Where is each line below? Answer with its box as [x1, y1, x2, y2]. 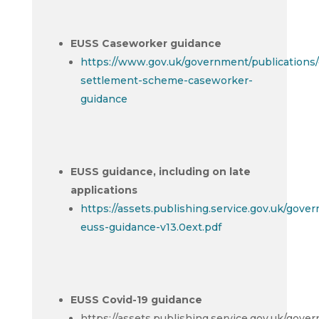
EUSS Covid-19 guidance [70, 293, 202, 306]
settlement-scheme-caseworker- [80, 74, 253, 87]
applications [70, 184, 137, 197]
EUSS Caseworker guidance [70, 37, 221, 50]
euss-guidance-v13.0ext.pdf [80, 221, 221, 234]
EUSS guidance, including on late [70, 165, 251, 178]
